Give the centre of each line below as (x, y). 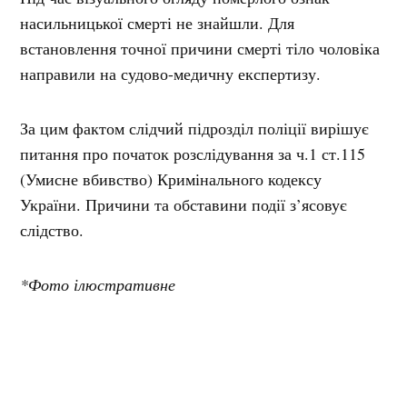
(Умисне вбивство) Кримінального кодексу (171, 179)
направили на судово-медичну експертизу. (171, 73)
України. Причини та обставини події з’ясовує (184, 204)
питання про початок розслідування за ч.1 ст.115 (193, 153)
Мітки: (137, 392)
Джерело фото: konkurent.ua (137, 337)
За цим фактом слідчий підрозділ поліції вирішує (195, 128)
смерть (257, 393)
